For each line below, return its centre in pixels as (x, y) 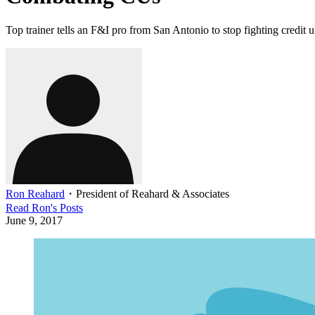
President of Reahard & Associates (153, 193)
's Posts (67, 207)
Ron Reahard (35, 193)
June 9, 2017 (34, 220)
